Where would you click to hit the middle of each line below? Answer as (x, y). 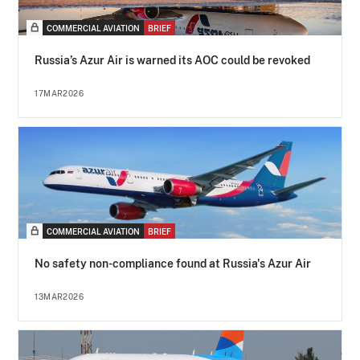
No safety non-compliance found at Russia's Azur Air (173, 264)
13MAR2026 (59, 297)
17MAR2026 (59, 94)
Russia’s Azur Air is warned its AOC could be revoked (173, 61)
